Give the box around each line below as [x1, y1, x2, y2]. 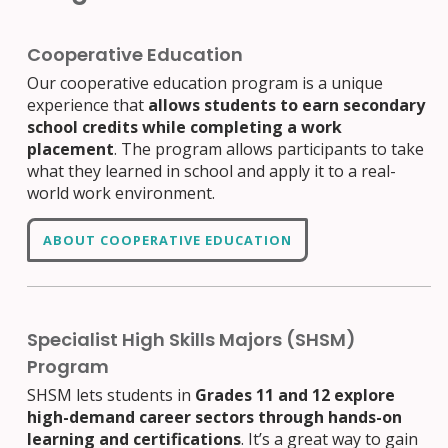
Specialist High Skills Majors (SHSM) [27, 327, 357, 353]
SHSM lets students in [27, 384, 196, 407]
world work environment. [27, 181, 216, 204]
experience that [27, 93, 145, 116]
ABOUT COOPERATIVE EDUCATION [43, 230, 293, 249]
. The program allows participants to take [114, 137, 425, 160]
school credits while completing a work [27, 115, 343, 138]
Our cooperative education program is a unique [27, 71, 384, 94]
